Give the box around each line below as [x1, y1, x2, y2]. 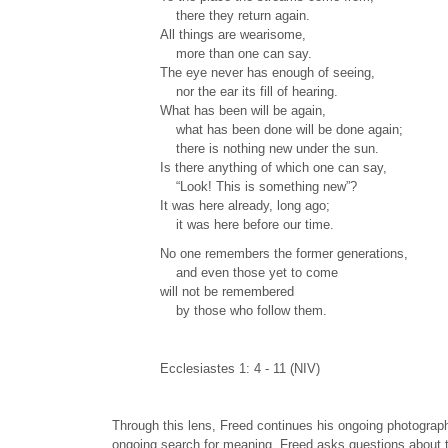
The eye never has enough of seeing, [160, 65, 375, 81]
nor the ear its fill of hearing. [160, 84, 338, 100]
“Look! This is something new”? [160, 179, 357, 195]
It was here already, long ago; [160, 198, 330, 214]
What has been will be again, [160, 103, 326, 119]
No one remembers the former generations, [160, 246, 408, 262]
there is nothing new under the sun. [160, 141, 379, 157]
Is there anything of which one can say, [160, 160, 387, 176]
